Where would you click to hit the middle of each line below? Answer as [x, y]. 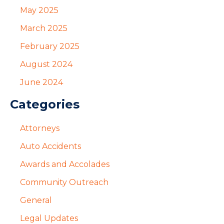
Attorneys [40, 128]
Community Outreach [64, 182]
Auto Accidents [50, 146]
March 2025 [44, 28]
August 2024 [46, 64]
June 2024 [41, 82]
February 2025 [50, 46]
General [36, 200]
